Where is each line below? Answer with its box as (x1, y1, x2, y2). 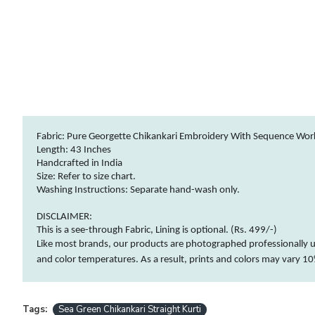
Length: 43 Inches (37, 145, 111, 155)
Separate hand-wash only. (130, 185, 240, 195)
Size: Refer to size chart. (37, 172, 136, 182)
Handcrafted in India (37, 158, 122, 169)
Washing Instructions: (37, 185, 130, 195)
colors (234, 255, 259, 265)
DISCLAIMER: (37, 212, 92, 222)
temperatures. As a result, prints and (76, 255, 234, 265)
